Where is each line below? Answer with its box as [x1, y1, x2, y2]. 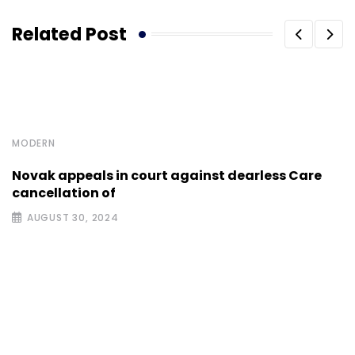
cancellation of [12, 184, 116, 203]
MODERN [12, 136, 55, 151]
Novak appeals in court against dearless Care [12, 166, 322, 185]
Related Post [12, 21, 127, 47]
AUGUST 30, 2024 [26, 211, 119, 225]
